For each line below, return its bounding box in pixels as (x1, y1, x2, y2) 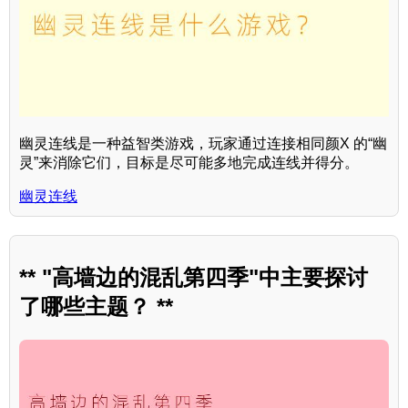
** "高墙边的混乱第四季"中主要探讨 (19, 264, 368, 290)
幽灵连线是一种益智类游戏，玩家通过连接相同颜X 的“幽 (19, 135, 387, 151)
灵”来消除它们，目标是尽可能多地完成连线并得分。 (19, 154, 359, 170)
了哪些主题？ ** (19, 293, 173, 319)
